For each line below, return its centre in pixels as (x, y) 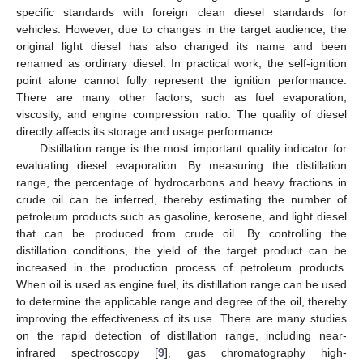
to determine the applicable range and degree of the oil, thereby (181, 301)
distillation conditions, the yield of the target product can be (181, 250)
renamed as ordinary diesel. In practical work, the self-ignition (181, 63)
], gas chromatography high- (256, 352)
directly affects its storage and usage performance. (146, 131)
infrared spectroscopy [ (88, 352)
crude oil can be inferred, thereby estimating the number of (181, 199)
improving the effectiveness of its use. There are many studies (181, 318)
